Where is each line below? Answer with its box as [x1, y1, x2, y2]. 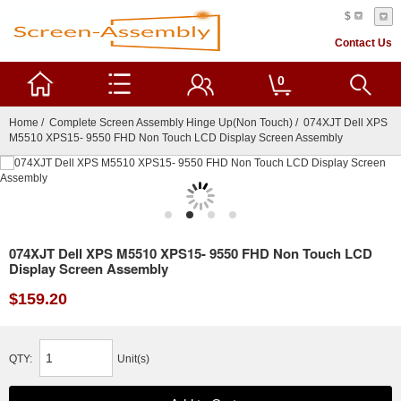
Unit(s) [117, 354, 149, 364]
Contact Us [335, 38, 392, 48]
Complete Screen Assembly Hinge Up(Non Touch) [49, 116, 293, 129]
